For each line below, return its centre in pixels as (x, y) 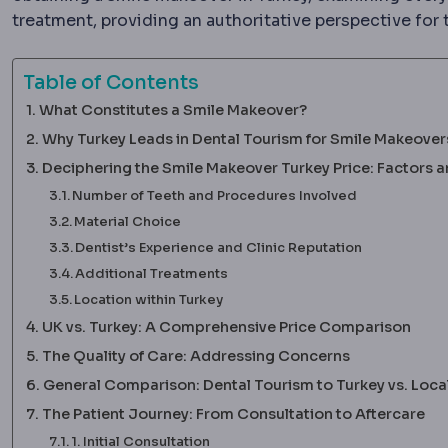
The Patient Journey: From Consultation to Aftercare (233, 413)
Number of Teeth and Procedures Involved (215, 195)
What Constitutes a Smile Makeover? (172, 109)
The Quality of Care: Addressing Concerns (195, 355)
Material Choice (128, 221)
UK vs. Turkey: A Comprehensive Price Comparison (226, 326)
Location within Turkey (149, 299)
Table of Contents (111, 83)
